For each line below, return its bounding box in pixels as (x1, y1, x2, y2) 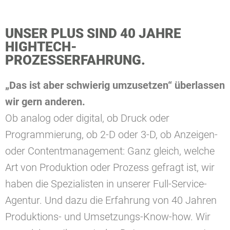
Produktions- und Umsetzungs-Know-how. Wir (5, 210, 210, 223)
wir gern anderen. (5, 95, 85, 108)
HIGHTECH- (5, 39, 77, 54)
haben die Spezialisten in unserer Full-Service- (5, 178, 207, 190)
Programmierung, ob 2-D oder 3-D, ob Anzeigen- (5, 128, 218, 141)
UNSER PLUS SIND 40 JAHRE (5, 26, 181, 41)
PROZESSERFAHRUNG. (5, 52, 145, 68)
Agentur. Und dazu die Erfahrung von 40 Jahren (5, 194, 217, 206)
